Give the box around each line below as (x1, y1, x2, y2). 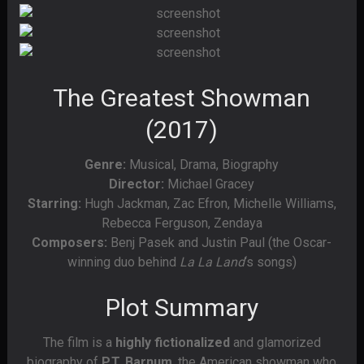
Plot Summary (105, 293, 258, 322)
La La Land (179, 254, 245, 270)
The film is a (42, 335, 115, 350)
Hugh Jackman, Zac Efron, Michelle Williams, (80, 196, 336, 211)
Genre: (84, 157, 127, 172)
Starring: (27, 196, 81, 211)
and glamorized (229, 335, 321, 350)
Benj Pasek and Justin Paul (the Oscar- (107, 235, 332, 250)
